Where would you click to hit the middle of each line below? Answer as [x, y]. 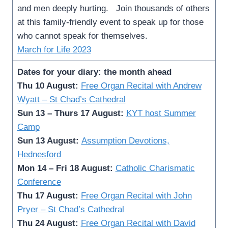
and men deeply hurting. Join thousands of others [113, 8]
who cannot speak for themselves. [85, 36]
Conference [39, 182]
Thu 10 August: [49, 85]
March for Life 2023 [54, 49]
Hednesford [39, 154]
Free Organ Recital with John [136, 195]
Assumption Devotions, [125, 140]
